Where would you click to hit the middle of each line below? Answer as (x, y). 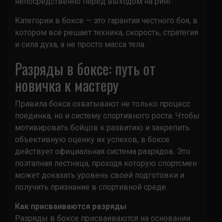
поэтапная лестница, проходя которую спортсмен (106, 163)
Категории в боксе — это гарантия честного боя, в (106, 20)
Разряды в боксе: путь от (85, 68)
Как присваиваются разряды (71, 206)
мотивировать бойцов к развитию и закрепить (102, 127)
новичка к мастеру (67, 85)
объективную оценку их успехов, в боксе (92, 139)
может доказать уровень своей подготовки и (100, 175)
